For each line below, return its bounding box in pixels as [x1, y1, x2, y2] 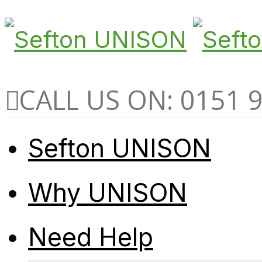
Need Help [28, 222, 153, 252]
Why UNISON [28, 177, 187, 208]
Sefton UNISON [28, 133, 211, 163]
